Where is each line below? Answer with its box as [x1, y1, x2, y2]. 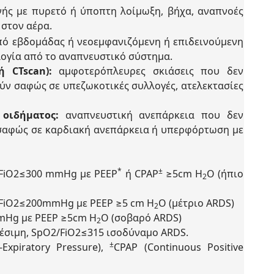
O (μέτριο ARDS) [158, 196, 234, 210]
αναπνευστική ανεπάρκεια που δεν [58, 108, 244, 122]
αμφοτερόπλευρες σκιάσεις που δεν [51, 64, 244, 78]
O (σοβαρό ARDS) [101, 211, 182, 224]
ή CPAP [122, 167, 158, 180]
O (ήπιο [206, 167, 243, 180]
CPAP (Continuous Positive [114, 240, 244, 254]
